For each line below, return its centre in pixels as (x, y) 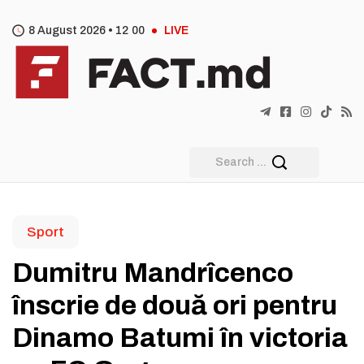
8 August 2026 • (72, 30)
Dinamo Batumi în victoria (180, 338)
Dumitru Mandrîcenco (153, 273)
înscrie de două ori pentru (175, 305)
